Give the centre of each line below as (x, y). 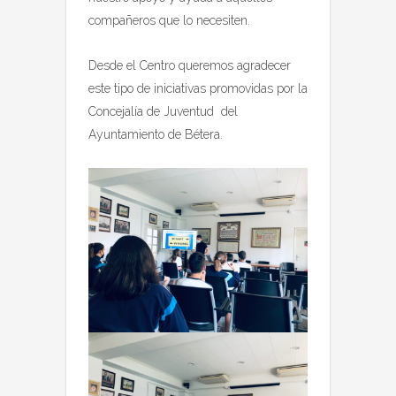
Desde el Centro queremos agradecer (190, 66)
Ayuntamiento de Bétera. (156, 135)
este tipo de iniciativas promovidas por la (198, 89)
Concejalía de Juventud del (163, 112)
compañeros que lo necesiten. (169, 21)
